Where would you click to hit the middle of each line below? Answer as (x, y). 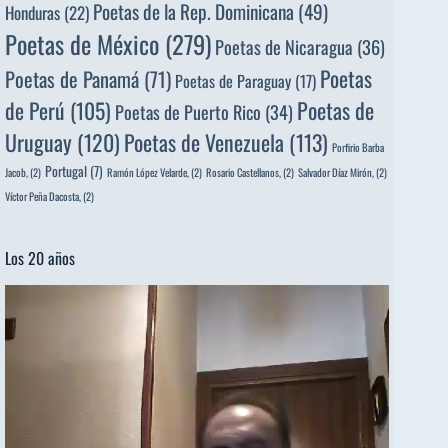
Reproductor (40, 295)
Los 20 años (40, 257)
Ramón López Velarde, (148, 171)
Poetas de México (82, 43)
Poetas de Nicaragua (284, 46)
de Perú (35, 109)
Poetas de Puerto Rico (188, 111)
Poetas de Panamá (72, 78)
